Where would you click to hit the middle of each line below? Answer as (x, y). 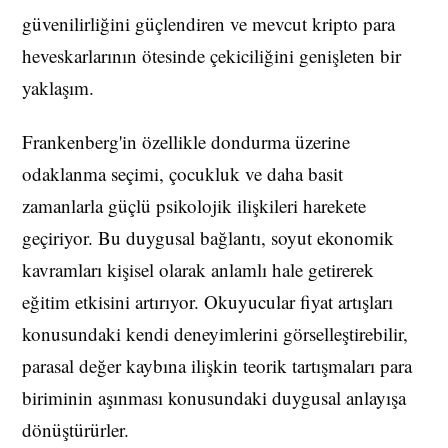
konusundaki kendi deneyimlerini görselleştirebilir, (215, 334)
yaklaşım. (58, 88)
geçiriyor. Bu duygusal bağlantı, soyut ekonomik (208, 238)
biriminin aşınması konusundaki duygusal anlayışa (214, 398)
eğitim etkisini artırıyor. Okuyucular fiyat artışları (207, 302)
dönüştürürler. (75, 430)
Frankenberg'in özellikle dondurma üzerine (186, 142)
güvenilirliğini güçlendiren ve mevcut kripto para (208, 24)
